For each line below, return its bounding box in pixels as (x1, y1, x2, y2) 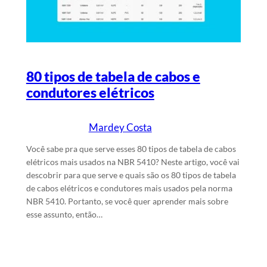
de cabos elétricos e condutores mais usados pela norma (26, 183, 232, 194)
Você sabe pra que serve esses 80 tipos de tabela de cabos (26, 144, 236, 154)
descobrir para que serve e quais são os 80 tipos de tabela (26, 170, 236, 181)
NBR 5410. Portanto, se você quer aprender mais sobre (26, 196, 228, 207)
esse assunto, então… (26, 209, 103, 220)
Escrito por (47, 122, 89, 132)
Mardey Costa (88, 120, 152, 133)
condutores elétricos (26, 83, 154, 101)
